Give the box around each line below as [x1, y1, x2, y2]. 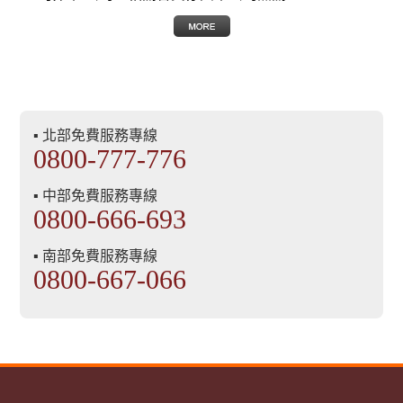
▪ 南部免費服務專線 [33, 248, 158, 264]
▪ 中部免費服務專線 [33, 188, 158, 204]
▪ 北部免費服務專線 [33, 128, 158, 144]
